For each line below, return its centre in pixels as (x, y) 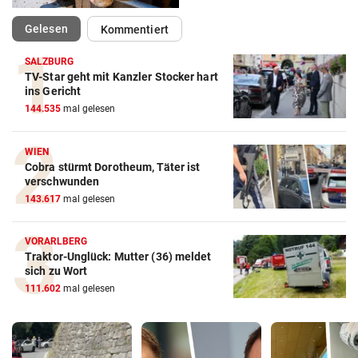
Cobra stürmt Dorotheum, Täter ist (113, 167)
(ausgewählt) (101, 28)
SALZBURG (50, 61)
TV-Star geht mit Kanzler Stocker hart (121, 76)
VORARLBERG (56, 242)
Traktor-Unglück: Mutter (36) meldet (118, 257)
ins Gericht (53, 91)
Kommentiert (134, 29)
